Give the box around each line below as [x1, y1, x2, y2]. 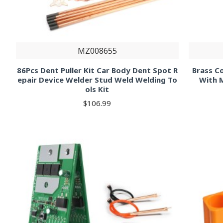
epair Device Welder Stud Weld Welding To [17, 74, 177, 85]
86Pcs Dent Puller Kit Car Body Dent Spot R [16, 65, 178, 75]
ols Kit [85, 84, 110, 94]
